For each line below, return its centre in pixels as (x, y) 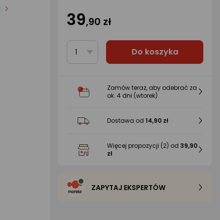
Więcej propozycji (134, 146)
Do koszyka (155, 52)
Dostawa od (126, 121)
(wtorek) (145, 96)
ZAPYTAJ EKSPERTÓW (128, 187)
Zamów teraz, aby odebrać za (152, 88)
